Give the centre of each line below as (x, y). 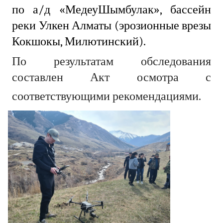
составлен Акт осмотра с (111, 77)
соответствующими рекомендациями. (107, 96)
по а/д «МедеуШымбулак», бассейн (111, 10)
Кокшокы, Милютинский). (79, 42)
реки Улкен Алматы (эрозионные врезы (111, 26)
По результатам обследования (111, 61)
